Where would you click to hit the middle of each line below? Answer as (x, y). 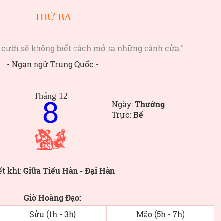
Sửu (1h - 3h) (53, 214)
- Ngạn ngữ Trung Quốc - (53, 64)
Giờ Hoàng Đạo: (53, 198)
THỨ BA (53, 17)
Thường (150, 104)
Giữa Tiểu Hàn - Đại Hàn (69, 170)
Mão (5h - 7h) (160, 214)
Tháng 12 (51, 96)
